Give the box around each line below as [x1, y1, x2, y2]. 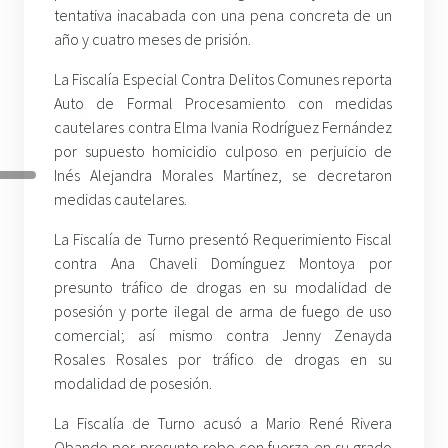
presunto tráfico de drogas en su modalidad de [54, 277, 393, 298]
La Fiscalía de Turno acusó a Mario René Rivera [54, 413, 393, 434]
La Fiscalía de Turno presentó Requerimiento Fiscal [54, 229, 393, 250]
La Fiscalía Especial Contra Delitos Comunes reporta [54, 69, 393, 90]
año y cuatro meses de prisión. [54, 29, 251, 50]
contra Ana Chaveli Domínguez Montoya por [54, 253, 393, 274]
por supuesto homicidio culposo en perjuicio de [54, 141, 393, 162]
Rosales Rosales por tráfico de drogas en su [54, 349, 393, 370]
